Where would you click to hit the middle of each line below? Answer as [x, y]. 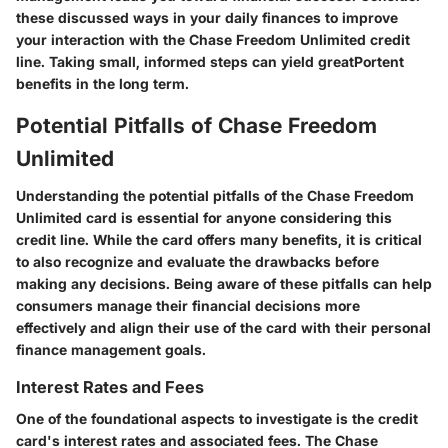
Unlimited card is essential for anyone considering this [204, 218]
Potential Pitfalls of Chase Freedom [196, 125]
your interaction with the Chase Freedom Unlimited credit [213, 39]
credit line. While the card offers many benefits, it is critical [219, 240]
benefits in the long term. [102, 83]
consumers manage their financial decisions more [188, 306]
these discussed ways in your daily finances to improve [207, 17]
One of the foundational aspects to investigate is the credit [217, 419]
